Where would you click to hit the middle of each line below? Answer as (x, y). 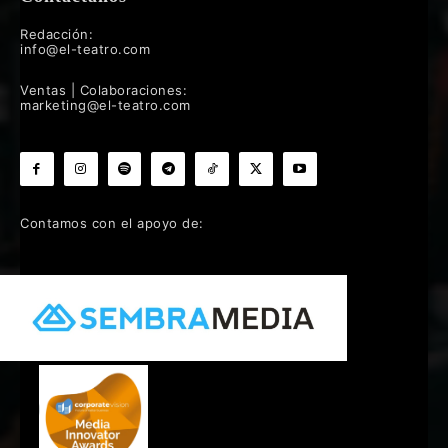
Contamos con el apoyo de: (112, 222)
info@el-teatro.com (85, 48)
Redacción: (56, 33)
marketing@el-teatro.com (105, 104)
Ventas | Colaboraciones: (103, 89)
